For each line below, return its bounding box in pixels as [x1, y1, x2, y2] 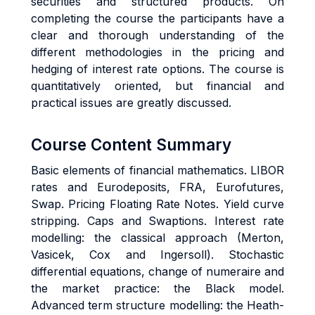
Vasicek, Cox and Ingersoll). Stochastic [31, 247, 284, 262]
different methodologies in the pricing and [31, 45, 284, 59]
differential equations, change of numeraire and [31, 264, 284, 278]
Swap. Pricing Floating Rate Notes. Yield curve [31, 197, 284, 211]
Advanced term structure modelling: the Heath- [31, 298, 284, 312]
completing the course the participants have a [31, 11, 284, 25]
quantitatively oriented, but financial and [31, 79, 284, 93]
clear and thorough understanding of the [31, 28, 284, 42]
